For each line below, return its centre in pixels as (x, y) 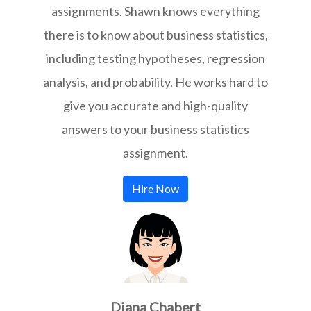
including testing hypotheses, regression (155, 58)
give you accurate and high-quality (155, 105)
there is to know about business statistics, (155, 34)
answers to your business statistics (155, 129)
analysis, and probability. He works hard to (155, 82)
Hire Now (155, 189)
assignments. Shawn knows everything (155, 11)
